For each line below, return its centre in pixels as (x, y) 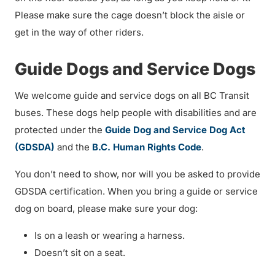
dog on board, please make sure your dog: (107, 208)
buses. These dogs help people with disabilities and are (136, 113)
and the (73, 147)
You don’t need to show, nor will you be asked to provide (137, 174)
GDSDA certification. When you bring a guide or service (136, 191)
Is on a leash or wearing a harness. (111, 235)
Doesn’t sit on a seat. (81, 253)
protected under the (60, 130)
